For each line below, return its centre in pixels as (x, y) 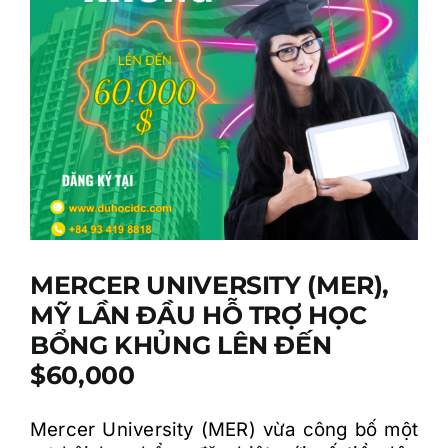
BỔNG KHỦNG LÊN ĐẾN (181, 345)
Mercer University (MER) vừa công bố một (224, 429)
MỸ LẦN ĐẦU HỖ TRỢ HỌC (198, 315)
